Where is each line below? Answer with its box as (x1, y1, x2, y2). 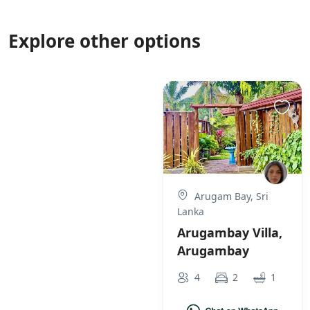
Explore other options (8, 28, 201, 54)
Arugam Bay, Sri (192, 189, 268, 203)
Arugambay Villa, (177, 224, 282, 241)
